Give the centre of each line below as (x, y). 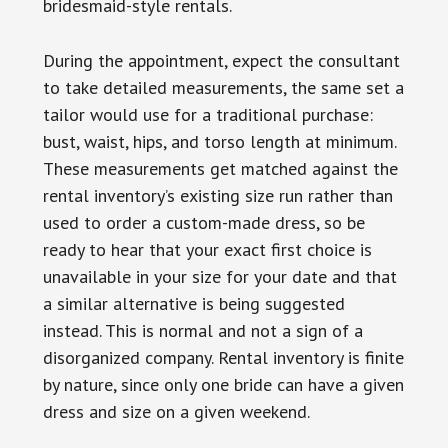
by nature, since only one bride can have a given (223, 384)
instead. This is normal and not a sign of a (202, 330)
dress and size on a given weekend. (176, 411)
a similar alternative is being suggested (193, 303)
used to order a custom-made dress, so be (203, 222)
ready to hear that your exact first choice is (207, 249)
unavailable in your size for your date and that (219, 276)
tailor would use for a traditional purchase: (207, 114)
